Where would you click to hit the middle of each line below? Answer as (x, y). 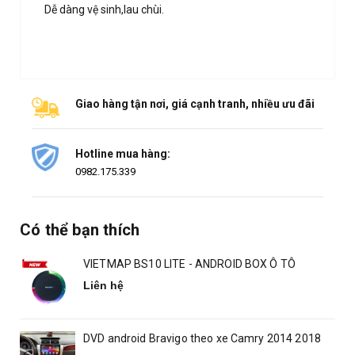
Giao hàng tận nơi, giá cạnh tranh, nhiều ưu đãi (195, 104)
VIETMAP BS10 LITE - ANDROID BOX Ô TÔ (190, 264)
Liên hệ (103, 285)
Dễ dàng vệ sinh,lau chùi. (104, 10)
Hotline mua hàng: (123, 154)
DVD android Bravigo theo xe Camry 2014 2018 (202, 338)
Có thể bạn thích (80, 230)
